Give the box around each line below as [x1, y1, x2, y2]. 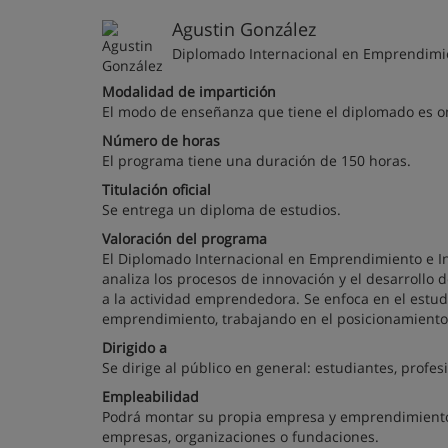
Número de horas [102, 131, 220, 150]
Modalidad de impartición [102, 82, 276, 101]
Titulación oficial [102, 180, 211, 199]
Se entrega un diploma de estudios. [102, 200, 341, 219]
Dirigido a [102, 338, 167, 357]
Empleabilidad [102, 387, 199, 406]
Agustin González [172, 17, 316, 41]
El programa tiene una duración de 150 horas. [102, 151, 411, 170]
